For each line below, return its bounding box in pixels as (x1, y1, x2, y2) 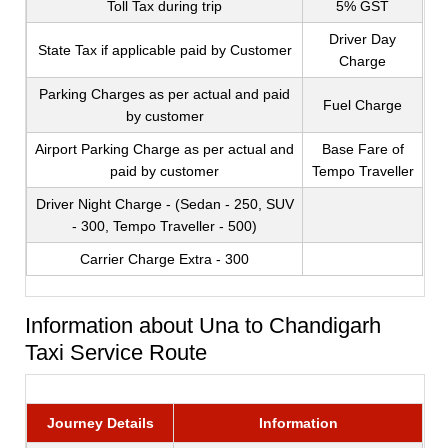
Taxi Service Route (25, 340, 208, 366)
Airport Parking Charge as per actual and (35, 141, 295, 158)
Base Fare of (321, 141, 404, 158)
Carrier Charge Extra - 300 (80, 251, 250, 268)
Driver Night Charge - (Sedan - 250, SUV (35, 196, 294, 213)
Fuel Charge (323, 97, 403, 114)
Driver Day (329, 31, 397, 48)
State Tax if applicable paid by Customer (37, 42, 292, 59)
